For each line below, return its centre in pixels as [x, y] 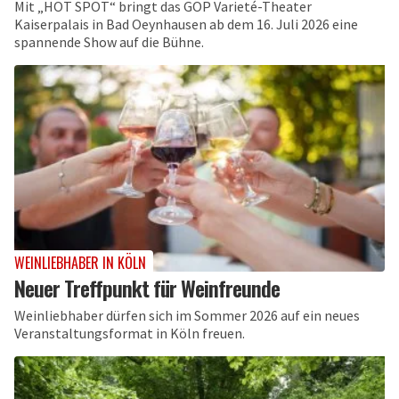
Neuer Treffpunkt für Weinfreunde [147, 288]
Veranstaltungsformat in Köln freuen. [130, 334]
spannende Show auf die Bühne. [109, 41]
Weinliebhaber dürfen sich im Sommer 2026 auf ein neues [187, 316]
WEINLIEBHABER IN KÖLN [80, 263]
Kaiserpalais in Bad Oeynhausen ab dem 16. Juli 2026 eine [186, 24]
